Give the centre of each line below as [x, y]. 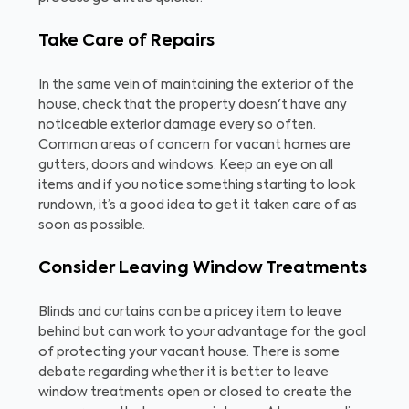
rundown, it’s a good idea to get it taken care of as [198, 205]
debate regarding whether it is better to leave [184, 372]
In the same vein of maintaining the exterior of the [196, 85]
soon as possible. [92, 225]
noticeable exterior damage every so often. [177, 125]
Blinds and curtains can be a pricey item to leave [190, 312]
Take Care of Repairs [126, 41]
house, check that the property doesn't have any [193, 105]
